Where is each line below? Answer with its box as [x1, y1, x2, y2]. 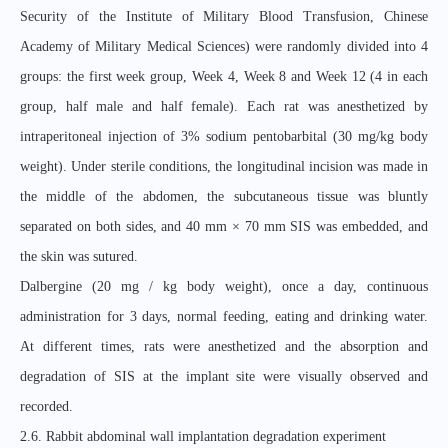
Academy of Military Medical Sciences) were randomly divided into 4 [20, 39, 428, 54]
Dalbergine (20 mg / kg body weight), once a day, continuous [20, 279, 428, 294]
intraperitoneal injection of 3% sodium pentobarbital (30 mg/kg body [20, 129, 428, 144]
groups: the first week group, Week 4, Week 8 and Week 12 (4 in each [20, 69, 428, 84]
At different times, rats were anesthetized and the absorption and [20, 339, 428, 354]
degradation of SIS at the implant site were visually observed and [20, 369, 428, 384]
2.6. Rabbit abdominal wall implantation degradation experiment [20, 429, 386, 444]
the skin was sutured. [20, 249, 138, 264]
